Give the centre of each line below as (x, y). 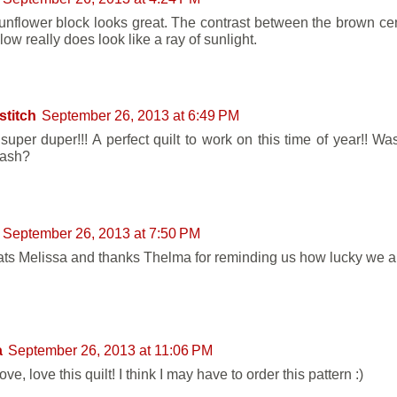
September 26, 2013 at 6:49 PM (140, 116)
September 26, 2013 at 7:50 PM (101, 233)
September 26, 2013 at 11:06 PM (110, 350)
